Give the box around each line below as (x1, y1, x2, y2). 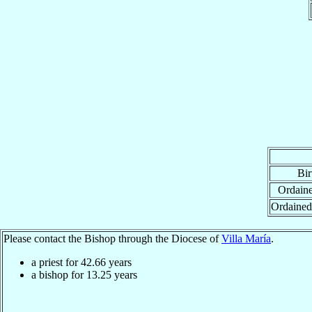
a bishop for (31, 268, 86, 281)
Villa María (221, 232, 271, 244)
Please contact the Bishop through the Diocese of (3, 232, 221, 244)
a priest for (31, 256, 81, 268)
